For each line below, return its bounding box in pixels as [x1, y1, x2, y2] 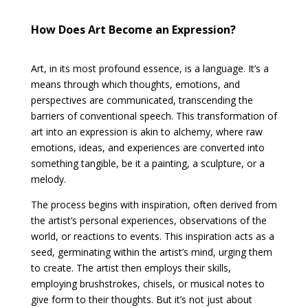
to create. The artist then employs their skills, [30, 261, 231, 275]
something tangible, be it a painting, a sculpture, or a [30, 157, 265, 170]
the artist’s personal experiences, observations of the [30, 214, 267, 228]
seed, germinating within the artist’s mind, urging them [30, 245, 272, 259]
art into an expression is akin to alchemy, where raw [30, 125, 263, 139]
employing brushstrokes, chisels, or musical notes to [30, 277, 265, 291]
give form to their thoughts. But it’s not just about [30, 293, 252, 307]
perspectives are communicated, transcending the [30, 93, 253, 107]
